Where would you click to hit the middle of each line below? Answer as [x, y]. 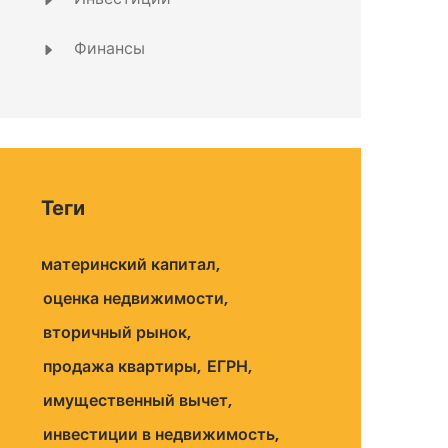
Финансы [107, 48]
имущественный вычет [135, 400]
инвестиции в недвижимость [159, 434]
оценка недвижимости [133, 298]
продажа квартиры [120, 366]
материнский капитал [128, 264]
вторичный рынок [115, 332]
